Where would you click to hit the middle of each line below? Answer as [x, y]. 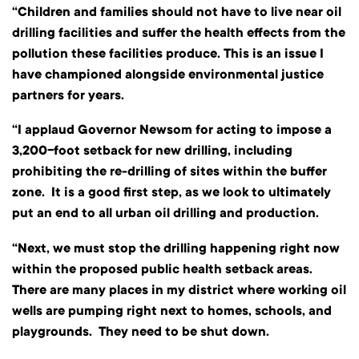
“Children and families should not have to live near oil [177, 12]
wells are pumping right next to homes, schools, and [172, 311]
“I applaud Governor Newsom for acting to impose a [172, 130]
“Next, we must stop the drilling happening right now [176, 248]
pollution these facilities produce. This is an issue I [168, 53]
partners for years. [68, 95]
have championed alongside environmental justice [168, 74]
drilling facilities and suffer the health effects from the [179, 32]
